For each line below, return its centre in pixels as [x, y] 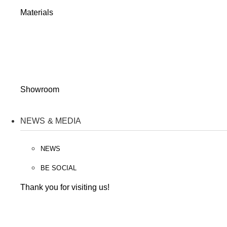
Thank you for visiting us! [65, 187]
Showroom [40, 90]
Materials [37, 12]
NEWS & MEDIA [51, 121]
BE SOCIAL [59, 168]
